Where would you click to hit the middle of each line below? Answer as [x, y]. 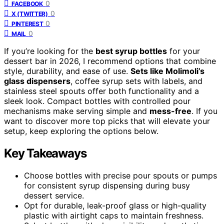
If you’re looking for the [50, 51]
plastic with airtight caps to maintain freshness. [114, 216]
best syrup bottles [131, 51]
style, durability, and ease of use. [67, 71]
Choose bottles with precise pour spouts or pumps [120, 176]
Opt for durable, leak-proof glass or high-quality [115, 206]
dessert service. [54, 196]
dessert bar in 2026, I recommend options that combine [110, 61]
